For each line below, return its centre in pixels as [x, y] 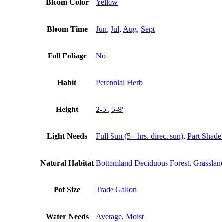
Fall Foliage [67, 56]
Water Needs [67, 217]
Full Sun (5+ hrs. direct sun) [139, 136]
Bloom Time [67, 29]
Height [67, 110]
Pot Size [67, 190]
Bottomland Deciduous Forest [142, 163]
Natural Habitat [67, 163]
